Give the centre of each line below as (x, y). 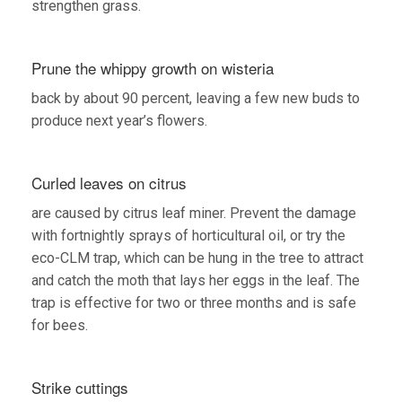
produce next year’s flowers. (119, 120)
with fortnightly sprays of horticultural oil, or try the (188, 235)
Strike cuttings (80, 387)
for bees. (60, 325)
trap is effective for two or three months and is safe (194, 302)
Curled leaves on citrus (109, 182)
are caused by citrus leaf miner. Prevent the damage (194, 213)
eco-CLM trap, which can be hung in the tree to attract (197, 258)
